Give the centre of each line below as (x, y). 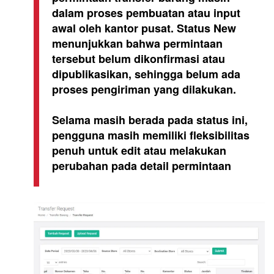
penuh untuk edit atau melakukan (139, 151)
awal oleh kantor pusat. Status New (144, 28)
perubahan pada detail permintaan (142, 166)
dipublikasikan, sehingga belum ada (146, 74)
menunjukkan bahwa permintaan (137, 44)
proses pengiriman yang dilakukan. (144, 90)
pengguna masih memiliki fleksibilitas (151, 135)
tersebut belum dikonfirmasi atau (139, 59)
